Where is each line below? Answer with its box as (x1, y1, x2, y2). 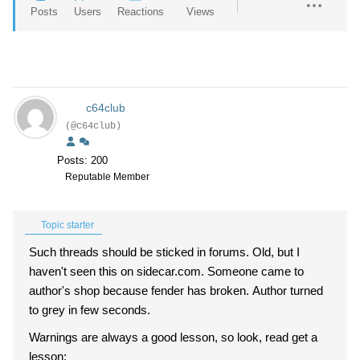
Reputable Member (65, 171, 149, 182)
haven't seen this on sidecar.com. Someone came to (29, 264, 99, 278)
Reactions (117, 6, 164, 18)
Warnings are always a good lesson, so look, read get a (29, 330, 317, 344)
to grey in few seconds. (29, 303, 150, 317)
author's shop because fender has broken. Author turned (29, 284, 210, 297)
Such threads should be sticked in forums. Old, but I (29, 245, 300, 259)
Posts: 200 (57, 154, 108, 166)
